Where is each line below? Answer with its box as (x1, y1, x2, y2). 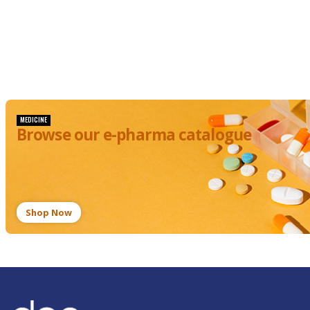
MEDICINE (19, 114, 47, 125)
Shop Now (25, 206, 72, 219)
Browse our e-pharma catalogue (17, 123, 252, 145)
